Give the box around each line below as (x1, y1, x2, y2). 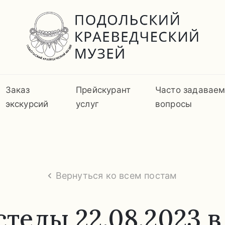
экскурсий (5, 98, 49, 109)
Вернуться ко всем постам (55, 170, 177, 181)
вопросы (155, 98, 192, 109)
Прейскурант (76, 84, 131, 95)
